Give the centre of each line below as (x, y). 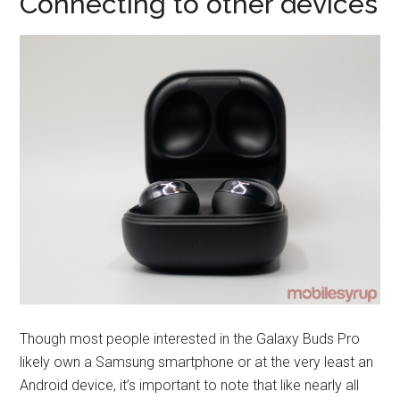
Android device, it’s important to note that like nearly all (190, 386)
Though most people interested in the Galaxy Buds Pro (190, 339)
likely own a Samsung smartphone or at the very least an (197, 362)
